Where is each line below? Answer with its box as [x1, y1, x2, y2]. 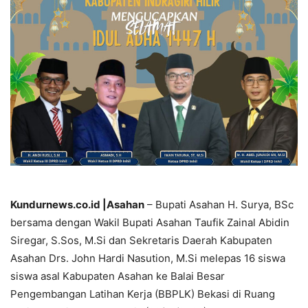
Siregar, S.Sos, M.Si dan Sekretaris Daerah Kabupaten [10, 234, 272, 247]
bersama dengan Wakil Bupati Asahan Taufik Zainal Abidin [10, 216, 289, 230]
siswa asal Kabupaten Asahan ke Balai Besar [10, 269, 225, 283]
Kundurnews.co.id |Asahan [10, 198, 144, 212]
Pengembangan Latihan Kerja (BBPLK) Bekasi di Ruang [10, 287, 275, 301]
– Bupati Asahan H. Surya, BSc [144, 198, 294, 212]
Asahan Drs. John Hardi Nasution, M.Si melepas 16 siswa [10, 252, 285, 265]
